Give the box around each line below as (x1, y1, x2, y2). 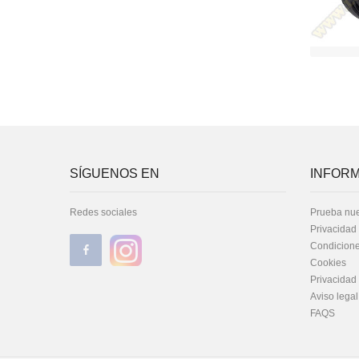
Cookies (310, 257, 346, 268)
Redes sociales (70, 207, 137, 218)
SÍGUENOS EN (70, 167, 159, 180)
